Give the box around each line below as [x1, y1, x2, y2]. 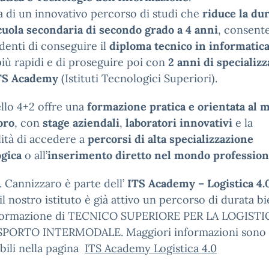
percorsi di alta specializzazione [88, 132, 253, 146]
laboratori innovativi [125, 116, 232, 130]
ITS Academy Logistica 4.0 [85, 241, 217, 255]
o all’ [22, 148, 47, 162]
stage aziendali [43, 116, 119, 130]
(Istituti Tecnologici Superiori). [58, 71, 217, 85]
